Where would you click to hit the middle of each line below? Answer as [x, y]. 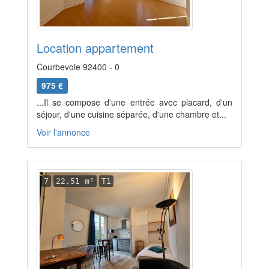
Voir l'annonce [63, 132]
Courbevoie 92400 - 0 [78, 67]
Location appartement [95, 48]
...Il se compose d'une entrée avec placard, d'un [134, 102]
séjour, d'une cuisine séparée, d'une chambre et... [131, 114]
